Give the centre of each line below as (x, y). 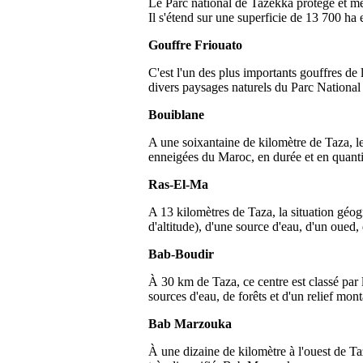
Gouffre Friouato (195, 45)
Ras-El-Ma (178, 184)
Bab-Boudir (181, 254)
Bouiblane (176, 115)
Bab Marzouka (190, 324)
